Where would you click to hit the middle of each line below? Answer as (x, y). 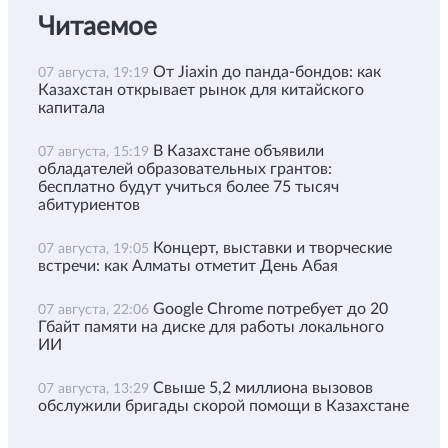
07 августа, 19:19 (95, 72)
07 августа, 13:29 (95, 388)
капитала (71, 107)
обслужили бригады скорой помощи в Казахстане (223, 405)
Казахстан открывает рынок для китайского (201, 89)
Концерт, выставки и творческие (272, 247)
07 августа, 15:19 (95, 151)
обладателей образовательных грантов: (185, 168)
